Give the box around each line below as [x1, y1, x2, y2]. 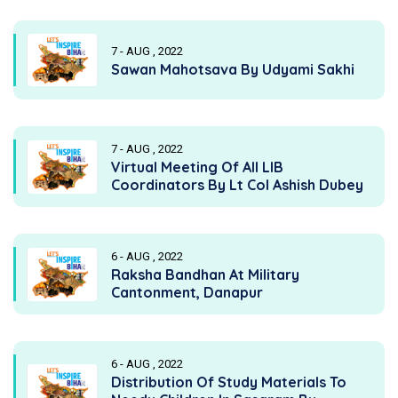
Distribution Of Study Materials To [111, 373, 346, 392]
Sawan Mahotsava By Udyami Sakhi [111, 60, 354, 79]
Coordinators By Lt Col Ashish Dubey [111, 176, 363, 195]
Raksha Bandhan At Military [111, 266, 299, 284]
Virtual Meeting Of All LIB [111, 158, 283, 177]
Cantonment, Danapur [111, 283, 263, 302]
